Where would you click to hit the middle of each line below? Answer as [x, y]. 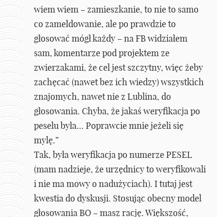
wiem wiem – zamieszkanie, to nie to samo [116, 10]
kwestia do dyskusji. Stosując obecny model [118, 199]
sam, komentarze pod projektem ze [102, 53]
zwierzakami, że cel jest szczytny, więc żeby [118, 68]
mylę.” [46, 140]
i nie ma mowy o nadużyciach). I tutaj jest [113, 184]
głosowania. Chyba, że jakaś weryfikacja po [117, 111]
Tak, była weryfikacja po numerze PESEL [113, 155]
